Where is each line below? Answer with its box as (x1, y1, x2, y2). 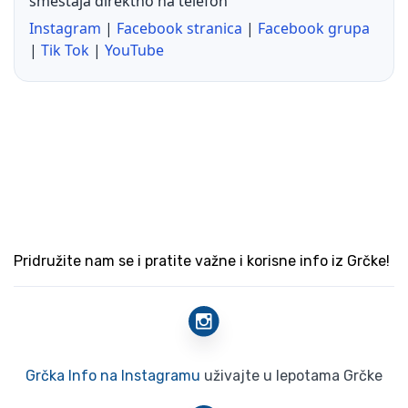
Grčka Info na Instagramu (25, 367, 200, 385)
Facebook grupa (258, 18, 370, 39)
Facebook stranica (117, 18, 242, 39)
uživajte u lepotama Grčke (200, 367, 382, 385)
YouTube (105, 40, 164, 61)
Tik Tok (41, 40, 89, 61)
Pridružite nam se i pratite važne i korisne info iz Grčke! (14, 252, 390, 270)
